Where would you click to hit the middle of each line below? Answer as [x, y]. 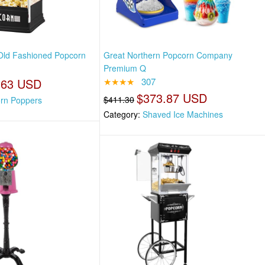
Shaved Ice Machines [183, 114]
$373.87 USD [172, 98]
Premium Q [125, 68]
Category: [123, 114]
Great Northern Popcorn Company [168, 55]
